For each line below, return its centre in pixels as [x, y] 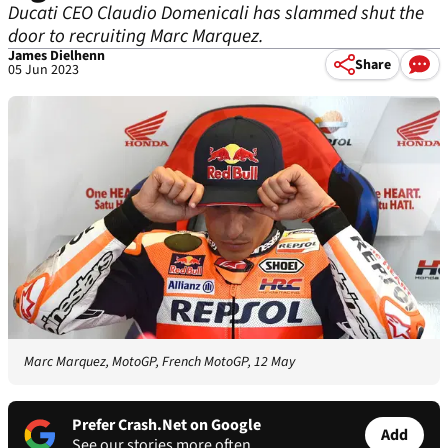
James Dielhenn [56, 56]
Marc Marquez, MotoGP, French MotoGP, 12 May [159, 362]
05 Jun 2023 [43, 70]
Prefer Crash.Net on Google [166, 425]
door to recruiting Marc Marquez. [136, 36]
